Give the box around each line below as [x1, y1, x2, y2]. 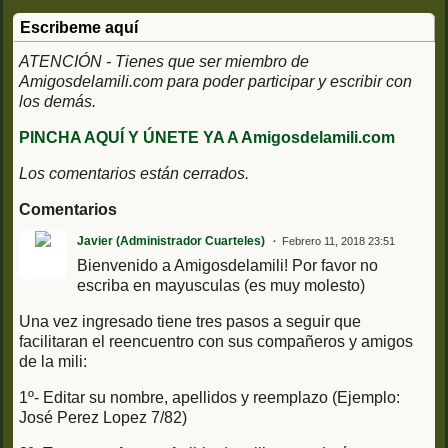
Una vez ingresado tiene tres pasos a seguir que [19, 312, 361, 330]
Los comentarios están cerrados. [19, 164, 249, 182]
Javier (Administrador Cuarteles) [77, 233, 265, 248]
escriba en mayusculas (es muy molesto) [77, 276, 365, 294]
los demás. [19, 92, 96, 110]
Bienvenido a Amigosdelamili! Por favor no [77, 256, 378, 274]
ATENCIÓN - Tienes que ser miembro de [19, 52, 309, 70]
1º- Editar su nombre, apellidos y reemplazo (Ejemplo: [19, 388, 400, 406]
